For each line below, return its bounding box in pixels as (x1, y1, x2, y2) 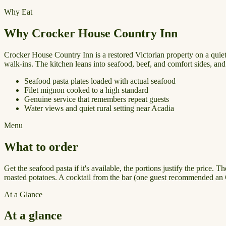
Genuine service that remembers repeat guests (24, 94, 169, 103)
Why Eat (4, 7, 32, 16)
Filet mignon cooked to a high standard (24, 85, 148, 94)
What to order (4, 140, 78, 153)
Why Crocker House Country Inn (4, 26, 178, 40)
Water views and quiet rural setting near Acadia (24, 103, 174, 112)
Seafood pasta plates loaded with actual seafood (24, 76, 176, 85)
